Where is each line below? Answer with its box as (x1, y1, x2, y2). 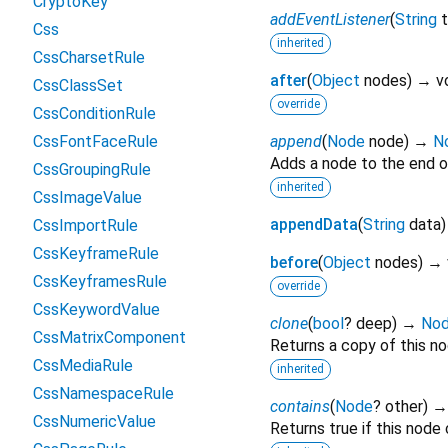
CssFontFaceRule (33, 132, 158, 151)
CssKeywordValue (33, 300, 160, 319)
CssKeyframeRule (33, 244, 159, 263)
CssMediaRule (33, 356, 133, 375)
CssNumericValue (33, 412, 156, 431)
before (270, 253, 318, 273)
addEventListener (270, 10, 390, 30)
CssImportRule (33, 216, 138, 235)
